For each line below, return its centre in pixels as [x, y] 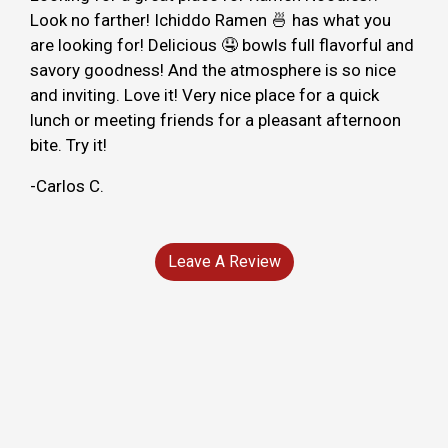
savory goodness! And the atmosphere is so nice [213, 69]
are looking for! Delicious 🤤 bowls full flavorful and [222, 44]
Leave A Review [224, 261]
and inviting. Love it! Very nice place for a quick [204, 94]
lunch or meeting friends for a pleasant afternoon [215, 119]
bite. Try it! [68, 144]
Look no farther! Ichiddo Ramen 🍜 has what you [210, 19]
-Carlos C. [67, 185]
